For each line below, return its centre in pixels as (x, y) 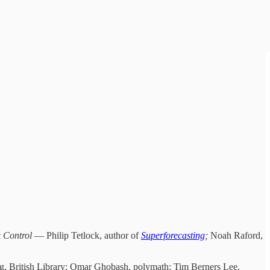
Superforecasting (173, 235)
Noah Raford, (237, 235)
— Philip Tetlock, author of (86, 235)
